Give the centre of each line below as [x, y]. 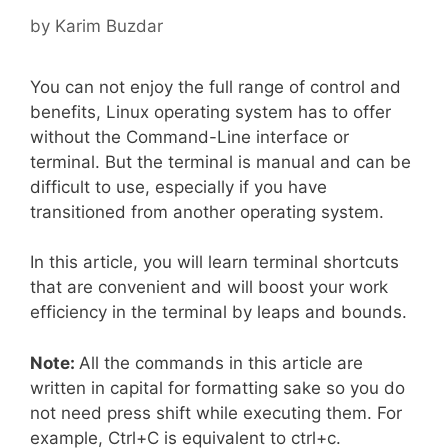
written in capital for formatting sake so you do [217, 387]
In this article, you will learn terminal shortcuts [214, 262]
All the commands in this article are [221, 362]
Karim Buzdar [109, 25]
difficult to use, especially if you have [178, 186]
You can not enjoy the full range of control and [215, 86]
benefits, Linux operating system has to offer [210, 111]
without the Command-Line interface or [189, 136]
